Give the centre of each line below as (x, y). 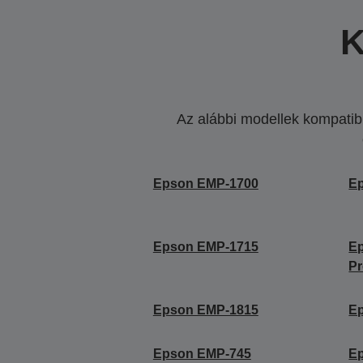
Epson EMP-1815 (205, 310)
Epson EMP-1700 (205, 183)
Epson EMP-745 (202, 353)
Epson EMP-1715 (205, 246)
